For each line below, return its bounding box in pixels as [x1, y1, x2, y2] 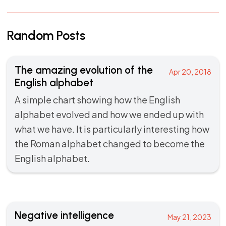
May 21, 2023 [167, 212, 212, 222]
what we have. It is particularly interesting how [14, 123, 209, 135]
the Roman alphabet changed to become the [14, 137, 205, 149]
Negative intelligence [14, 209, 114, 222]
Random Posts [7, 27, 86, 43]
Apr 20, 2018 [169, 67, 212, 76]
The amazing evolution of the [14, 63, 153, 76]
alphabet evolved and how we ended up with [14, 108, 204, 120]
